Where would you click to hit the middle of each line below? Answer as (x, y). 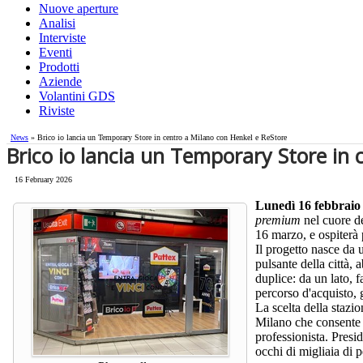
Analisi (57, 23)
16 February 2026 (43, 180)
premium (280, 220)
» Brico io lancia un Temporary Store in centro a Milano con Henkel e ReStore (158, 138)
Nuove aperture (79, 9)
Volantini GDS (77, 96)
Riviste (57, 111)
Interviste (62, 38)
